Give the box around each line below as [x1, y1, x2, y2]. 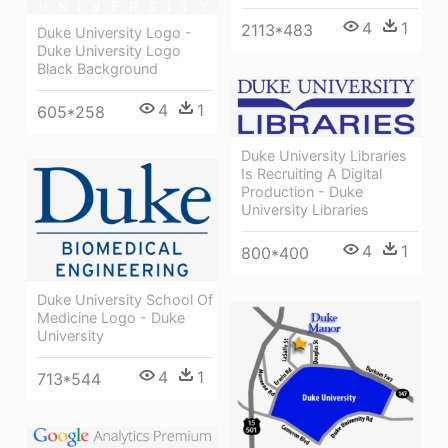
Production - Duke [241, 183, 363, 201]
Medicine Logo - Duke [37, 308, 185, 326]
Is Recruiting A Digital [241, 165, 382, 183]
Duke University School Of [37, 290, 213, 308]
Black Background [37, 59, 158, 77]
